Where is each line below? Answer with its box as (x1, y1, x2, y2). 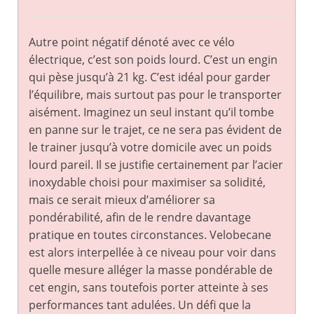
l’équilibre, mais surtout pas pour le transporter (29, 87, 282, 103)
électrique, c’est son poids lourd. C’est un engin (29, 52, 278, 68)
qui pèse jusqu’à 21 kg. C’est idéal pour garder (29, 69, 271, 86)
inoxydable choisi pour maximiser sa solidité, (29, 175, 266, 191)
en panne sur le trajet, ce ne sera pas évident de (29, 122, 282, 138)
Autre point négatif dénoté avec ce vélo (29, 34, 235, 50)
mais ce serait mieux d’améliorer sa (29, 192, 215, 208)
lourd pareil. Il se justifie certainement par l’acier (29, 157, 283, 173)
